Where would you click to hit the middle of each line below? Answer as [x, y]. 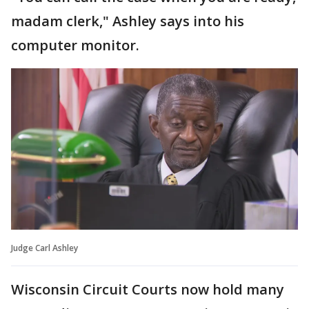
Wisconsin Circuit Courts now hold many [148, 289]
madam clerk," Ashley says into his [128, 21]
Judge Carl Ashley [44, 248]
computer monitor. [75, 45]
